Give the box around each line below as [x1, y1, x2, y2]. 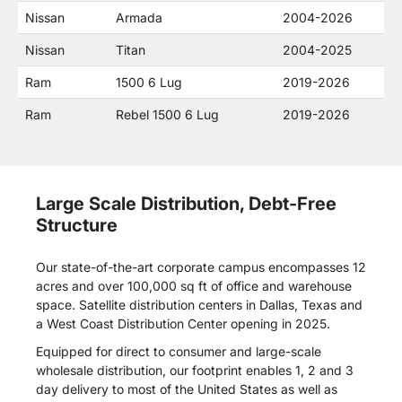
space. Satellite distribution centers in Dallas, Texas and [36, 297, 363, 312]
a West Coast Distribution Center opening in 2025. [36, 316, 334, 331]
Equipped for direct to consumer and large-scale [36, 344, 321, 359]
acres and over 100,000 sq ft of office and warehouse [36, 278, 352, 293]
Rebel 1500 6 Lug [116, 107, 219, 122]
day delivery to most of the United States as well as [36, 381, 337, 397]
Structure [36, 214, 118, 236]
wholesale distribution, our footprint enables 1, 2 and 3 [36, 363, 354, 378]
